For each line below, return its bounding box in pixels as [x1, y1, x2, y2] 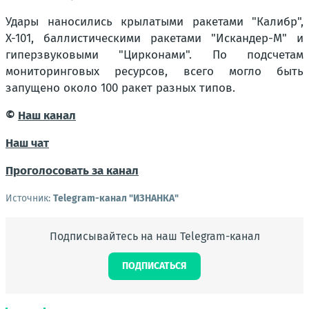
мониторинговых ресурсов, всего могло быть [6, 64, 303, 79]
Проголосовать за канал [6, 163, 139, 178]
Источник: [6, 192, 53, 204]
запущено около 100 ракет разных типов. [6, 81, 235, 95]
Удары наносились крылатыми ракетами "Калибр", [6, 14, 303, 29]
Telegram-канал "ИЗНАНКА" [53, 192, 179, 204]
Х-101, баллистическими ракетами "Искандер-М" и [6, 31, 303, 46]
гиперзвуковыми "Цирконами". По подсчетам [6, 48, 303, 62]
